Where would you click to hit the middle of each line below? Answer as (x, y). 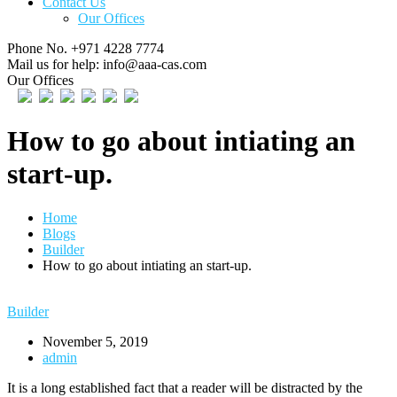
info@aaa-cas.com (155, 64)
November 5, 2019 (95, 341)
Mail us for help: (53, 64)
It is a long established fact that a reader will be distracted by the (185, 387)
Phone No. (37, 48)
